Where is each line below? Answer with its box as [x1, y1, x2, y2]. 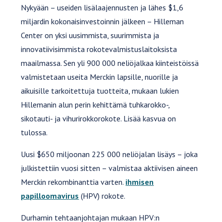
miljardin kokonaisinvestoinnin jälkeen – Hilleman [21, 16, 184, 27]
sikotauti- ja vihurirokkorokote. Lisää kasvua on [21, 113, 176, 124]
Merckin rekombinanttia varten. [21, 177, 126, 187]
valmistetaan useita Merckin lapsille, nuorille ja [21, 72, 178, 82]
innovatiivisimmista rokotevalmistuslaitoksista [21, 44, 177, 55]
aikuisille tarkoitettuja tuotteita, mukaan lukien [21, 86, 179, 96]
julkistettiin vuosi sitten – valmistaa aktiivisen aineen [21, 163, 198, 173]
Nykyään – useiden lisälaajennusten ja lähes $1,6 [21, 2, 184, 13]
